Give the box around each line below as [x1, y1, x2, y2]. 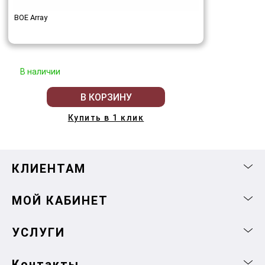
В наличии [20, 67, 60, 77]
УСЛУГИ [12, 225, 65, 240]
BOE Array [14, 13, 47, 22]
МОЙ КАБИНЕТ [12, 193, 108, 208]
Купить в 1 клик [67, 113, 144, 123]
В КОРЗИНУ [80, 91, 132, 103]
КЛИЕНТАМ [12, 161, 86, 176]
